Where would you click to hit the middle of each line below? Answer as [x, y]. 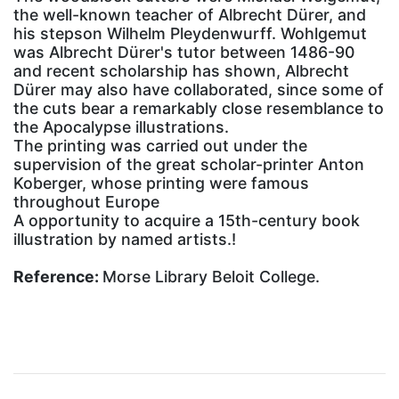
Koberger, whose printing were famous [161, 183]
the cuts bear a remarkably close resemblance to [199, 108]
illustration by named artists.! [125, 239]
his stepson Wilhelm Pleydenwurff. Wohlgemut [190, 33]
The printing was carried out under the [160, 145]
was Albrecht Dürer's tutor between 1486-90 [184, 52]
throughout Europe [86, 201]
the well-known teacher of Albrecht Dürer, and [190, 14]
